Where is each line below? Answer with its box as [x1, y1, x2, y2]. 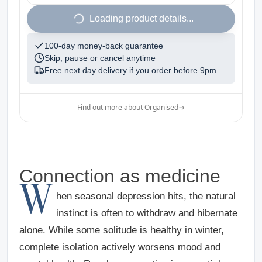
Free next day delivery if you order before [44, 65, 198, 75]
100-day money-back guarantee [44, 40, 163, 50]
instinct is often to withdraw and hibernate [56, 207, 237, 219]
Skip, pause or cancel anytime [44, 53, 156, 63]
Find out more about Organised [77, 102, 178, 112]
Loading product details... [89, 13, 194, 23]
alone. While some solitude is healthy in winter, [19, 224, 224, 236]
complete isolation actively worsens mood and [19, 241, 220, 253]
